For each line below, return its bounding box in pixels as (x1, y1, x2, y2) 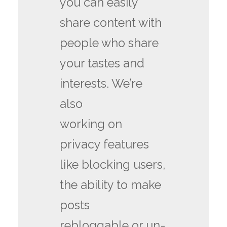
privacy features (60, 137, 149, 152)
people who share (60, 35, 159, 50)
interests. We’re (60, 76, 143, 91)
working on (60, 117, 123, 131)
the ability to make (60, 177, 162, 192)
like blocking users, (60, 157, 166, 172)
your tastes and (60, 56, 145, 70)
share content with (60, 15, 162, 30)
